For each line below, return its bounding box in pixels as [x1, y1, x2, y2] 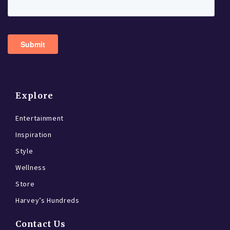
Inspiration [15, 130, 52, 139]
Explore [15, 90, 53, 101]
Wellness [15, 163, 46, 172]
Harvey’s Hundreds [15, 196, 80, 205]
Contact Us [15, 219, 66, 229]
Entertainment [15, 113, 64, 123]
